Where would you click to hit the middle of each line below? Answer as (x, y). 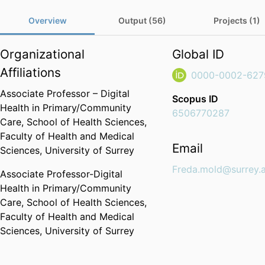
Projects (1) (237, 21)
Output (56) (142, 21)
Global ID (198, 54)
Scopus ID (195, 99)
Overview (47, 21)
